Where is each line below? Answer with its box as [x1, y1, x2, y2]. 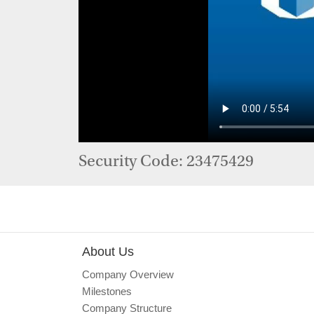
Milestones [82, 285, 132, 297]
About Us [82, 245, 134, 259]
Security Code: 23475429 [78, 154, 254, 171]
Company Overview [82, 268, 174, 280]
